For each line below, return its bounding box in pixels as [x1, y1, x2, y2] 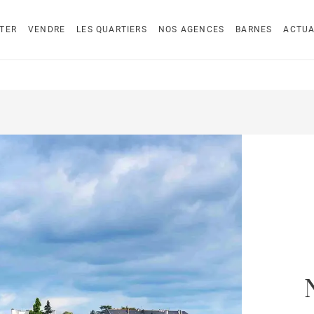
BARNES [235, 25, 273, 34]
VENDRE [28, 25, 66, 34]
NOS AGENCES [158, 25, 225, 34]
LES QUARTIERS [76, 25, 147, 34]
